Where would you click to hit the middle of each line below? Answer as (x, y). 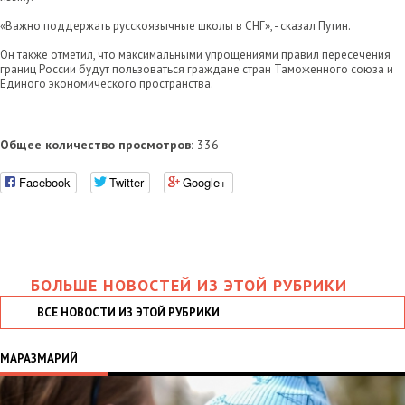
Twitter (127, 182)
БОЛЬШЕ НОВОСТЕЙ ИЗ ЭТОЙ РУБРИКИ (189, 285)
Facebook (45, 182)
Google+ (205, 182)
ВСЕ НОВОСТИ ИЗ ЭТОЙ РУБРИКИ (128, 312)
